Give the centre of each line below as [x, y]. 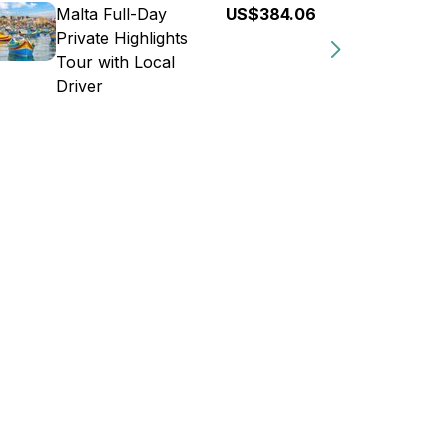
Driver [79, 86]
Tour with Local [115, 62]
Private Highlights [122, 38]
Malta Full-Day [111, 14]
